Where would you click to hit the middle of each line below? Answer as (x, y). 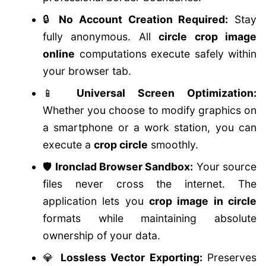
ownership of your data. (102, 235)
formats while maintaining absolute (150, 218)
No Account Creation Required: (144, 19)
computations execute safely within (166, 54)
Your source (225, 167)
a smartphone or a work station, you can (150, 127)
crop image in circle (203, 201)
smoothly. (173, 145)
